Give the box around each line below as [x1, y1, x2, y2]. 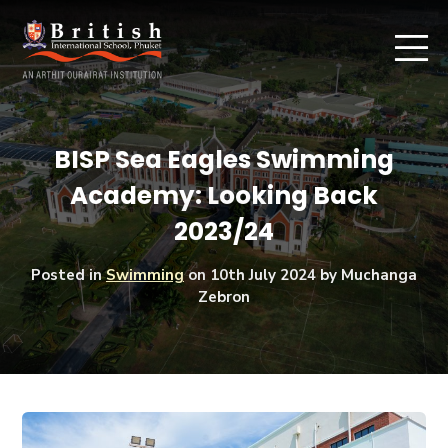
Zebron [198, 286, 250, 307]
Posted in [31, 264, 106, 285]
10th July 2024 [210, 264, 316, 285]
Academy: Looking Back [70, 177, 378, 213]
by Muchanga [316, 264, 417, 285]
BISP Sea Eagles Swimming [54, 141, 394, 177]
